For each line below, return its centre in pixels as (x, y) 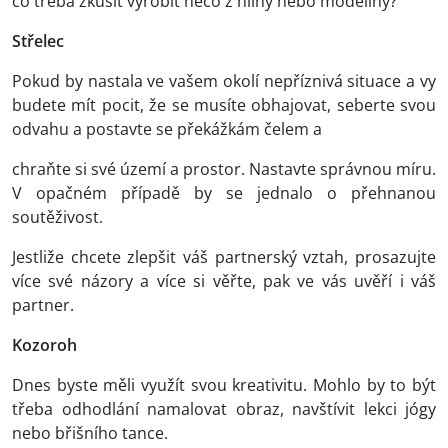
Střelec (38, 41)
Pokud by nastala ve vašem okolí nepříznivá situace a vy (224, 81)
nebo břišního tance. (90, 433)
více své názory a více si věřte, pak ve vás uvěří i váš (224, 281)
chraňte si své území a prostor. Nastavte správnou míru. (224, 169)
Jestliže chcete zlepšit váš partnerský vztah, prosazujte (224, 257)
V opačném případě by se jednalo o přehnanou (224, 193)
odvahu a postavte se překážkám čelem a (167, 129)
